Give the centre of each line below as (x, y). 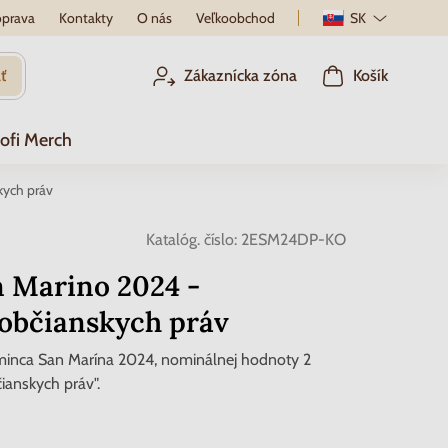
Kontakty (85, 18)
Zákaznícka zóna (240, 75)
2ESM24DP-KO (293, 239)
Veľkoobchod (235, 18)
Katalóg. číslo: (191, 239)
